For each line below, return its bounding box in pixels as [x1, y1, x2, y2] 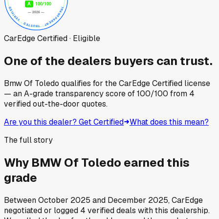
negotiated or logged [4, 205, 78, 216]
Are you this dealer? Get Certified [4, 116, 124, 127]
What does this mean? [130, 116, 209, 127]
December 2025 [108, 195, 168, 205]
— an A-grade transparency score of [4, 88, 137, 99]
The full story [4, 134, 53, 145]
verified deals [86, 205, 136, 216]
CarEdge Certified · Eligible [4, 33, 100, 44]
